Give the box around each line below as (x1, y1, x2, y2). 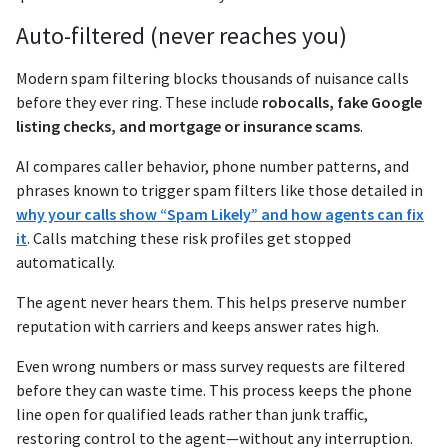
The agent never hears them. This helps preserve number (16, 292, 406, 313)
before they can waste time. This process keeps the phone (16, 380, 412, 401)
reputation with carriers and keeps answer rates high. (16, 316, 379, 337)
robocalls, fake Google (262, 92, 422, 113)
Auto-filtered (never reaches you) (16, 21, 347, 51)
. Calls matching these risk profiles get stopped (27, 228, 351, 249)
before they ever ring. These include (16, 92, 262, 113)
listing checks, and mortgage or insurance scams (16, 116, 360, 137)
